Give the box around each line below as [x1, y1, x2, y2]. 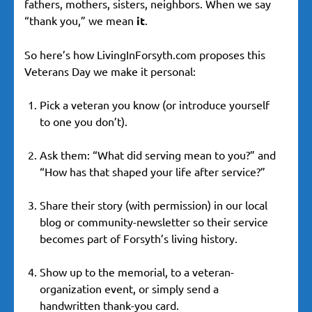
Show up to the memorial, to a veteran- [40, 265, 234, 279]
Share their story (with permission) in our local [40, 198, 267, 212]
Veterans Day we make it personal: [24, 64, 196, 79]
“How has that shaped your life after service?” [40, 164, 265, 179]
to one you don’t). [40, 114, 127, 129]
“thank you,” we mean [24, 13, 136, 28]
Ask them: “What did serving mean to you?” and [40, 148, 276, 162]
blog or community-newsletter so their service [40, 214, 268, 229]
